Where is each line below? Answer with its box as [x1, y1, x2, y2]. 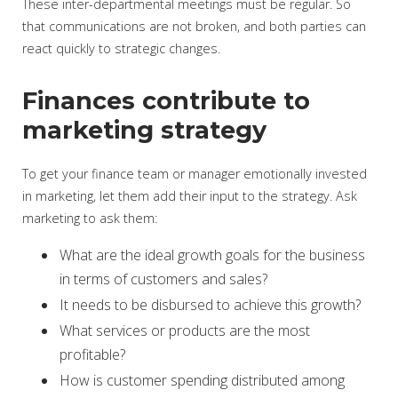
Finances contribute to [22, 86, 310, 115]
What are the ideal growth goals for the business [60, 245, 365, 265]
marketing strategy [22, 115, 267, 145]
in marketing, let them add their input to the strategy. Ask [22, 187, 357, 204]
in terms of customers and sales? [60, 269, 267, 289]
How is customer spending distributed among [60, 370, 345, 390]
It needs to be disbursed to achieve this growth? [60, 295, 361, 314]
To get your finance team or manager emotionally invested [22, 165, 367, 182]
